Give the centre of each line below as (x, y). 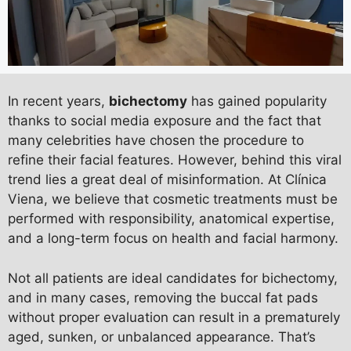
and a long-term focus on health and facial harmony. (173, 238)
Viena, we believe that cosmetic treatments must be (173, 199)
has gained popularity (257, 101)
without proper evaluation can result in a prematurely (174, 317)
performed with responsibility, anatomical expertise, (171, 219)
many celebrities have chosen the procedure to (156, 140)
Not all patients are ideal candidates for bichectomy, (173, 278)
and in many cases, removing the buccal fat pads (163, 297)
